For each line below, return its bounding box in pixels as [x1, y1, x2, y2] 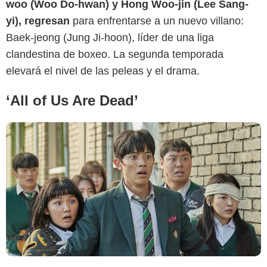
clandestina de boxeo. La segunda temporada [6, 48, 223, 60]
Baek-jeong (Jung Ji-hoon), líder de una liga [6, 31, 214, 44]
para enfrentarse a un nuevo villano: [70, 14, 244, 27]
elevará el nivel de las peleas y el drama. [6, 64, 200, 77]
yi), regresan [6, 14, 70, 27]
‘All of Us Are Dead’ [6, 92, 138, 108]
